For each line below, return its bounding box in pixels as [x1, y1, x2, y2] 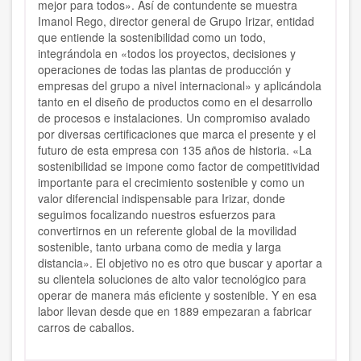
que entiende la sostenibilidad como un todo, [38, 29, 266, 46]
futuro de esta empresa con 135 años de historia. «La [38, 142, 312, 159]
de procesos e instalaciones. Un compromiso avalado [38, 110, 310, 127]
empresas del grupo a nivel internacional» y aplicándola [38, 77, 322, 94]
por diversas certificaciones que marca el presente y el [38, 126, 316, 143]
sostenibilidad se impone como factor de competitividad [38, 158, 320, 175]
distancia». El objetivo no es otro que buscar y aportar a [38, 255, 322, 272]
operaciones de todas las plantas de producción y [38, 61, 291, 78]
